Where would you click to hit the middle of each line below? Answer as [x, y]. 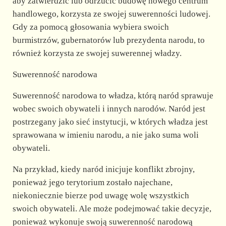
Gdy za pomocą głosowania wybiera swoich [91, 27]
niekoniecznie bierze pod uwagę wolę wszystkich [101, 195]
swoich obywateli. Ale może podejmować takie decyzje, [112, 208]
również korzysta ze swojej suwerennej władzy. [97, 53]
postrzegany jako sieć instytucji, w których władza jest [110, 122]
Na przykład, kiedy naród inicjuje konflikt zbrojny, [103, 169]
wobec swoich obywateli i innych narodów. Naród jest [109, 108]
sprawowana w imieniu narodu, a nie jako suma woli [105, 135]
